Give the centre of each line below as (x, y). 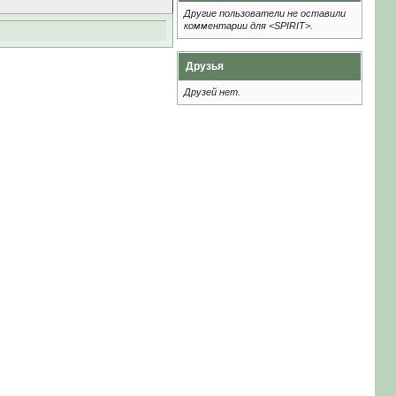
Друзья (204, 66)
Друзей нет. (212, 92)
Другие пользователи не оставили (264, 13)
